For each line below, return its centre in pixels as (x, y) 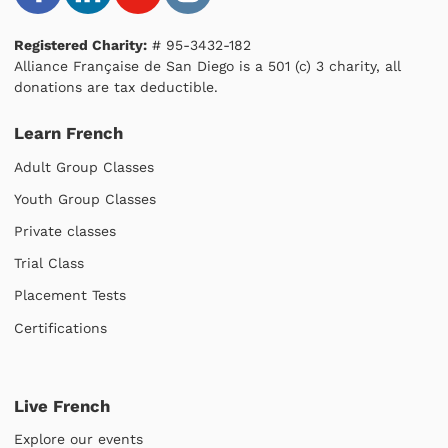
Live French (62, 405)
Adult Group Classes (84, 166)
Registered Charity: (80, 45)
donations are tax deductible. (116, 87)
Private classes (65, 231)
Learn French (68, 133)
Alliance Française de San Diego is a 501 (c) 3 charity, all (207, 66)
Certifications (60, 327)
